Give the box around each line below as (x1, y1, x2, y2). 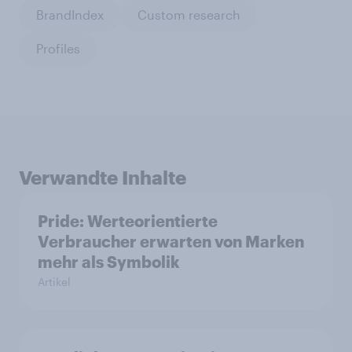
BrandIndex (35, 7, 104, 23)
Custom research (137, 7, 240, 23)
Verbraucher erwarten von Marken (38, 231, 304, 251)
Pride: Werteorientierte (38, 211, 218, 230)
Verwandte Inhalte (19, 165, 186, 189)
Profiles (35, 41, 80, 57)
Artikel (38, 274, 71, 288)
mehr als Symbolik (38, 251, 180, 271)
